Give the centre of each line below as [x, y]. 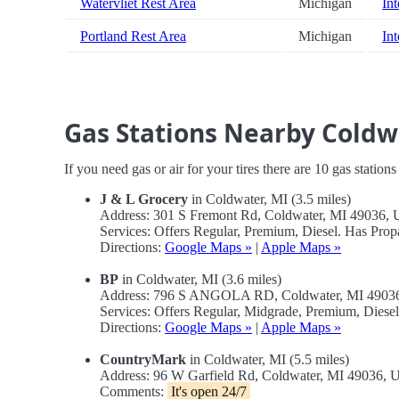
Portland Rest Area [133, 37]
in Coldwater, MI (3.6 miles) [200, 280]
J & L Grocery [144, 199]
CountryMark [143, 360]
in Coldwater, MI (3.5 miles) [269, 199]
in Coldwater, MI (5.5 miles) [268, 360]
